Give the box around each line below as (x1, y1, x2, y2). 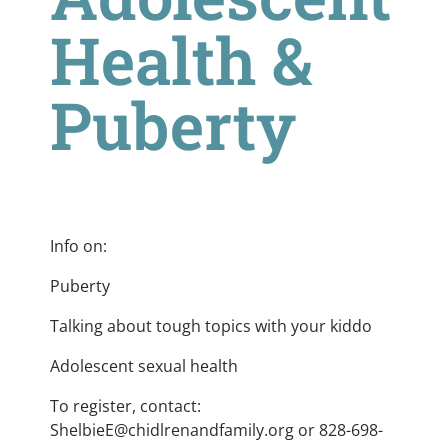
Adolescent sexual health (50, 355, 238, 378)
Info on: (50, 235, 107, 258)
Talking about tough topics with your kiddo (50, 315, 372, 338)
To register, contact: (50, 395, 201, 418)
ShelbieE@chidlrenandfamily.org (50, 419, 294, 442)
